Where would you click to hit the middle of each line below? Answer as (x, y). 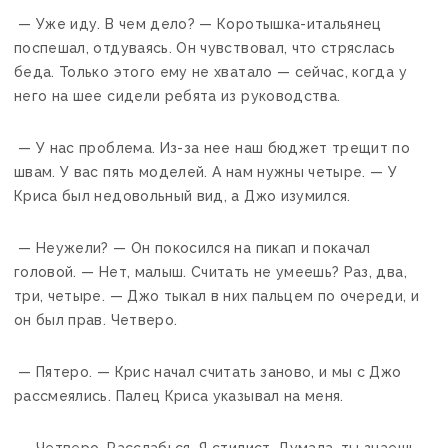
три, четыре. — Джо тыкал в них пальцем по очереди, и (217, 295)
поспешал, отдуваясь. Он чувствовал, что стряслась (205, 47)
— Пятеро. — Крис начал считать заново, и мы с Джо (208, 371)
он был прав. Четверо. (96, 319)
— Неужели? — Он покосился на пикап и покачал (192, 247)
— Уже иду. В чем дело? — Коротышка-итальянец (198, 23)
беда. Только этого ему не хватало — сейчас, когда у (210, 71)
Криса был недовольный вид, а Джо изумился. (182, 195)
